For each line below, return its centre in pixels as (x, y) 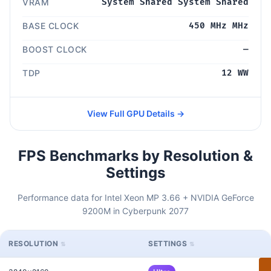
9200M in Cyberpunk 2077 (135, 211)
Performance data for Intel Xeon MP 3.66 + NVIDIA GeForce (135, 197)
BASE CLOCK (51, 25)
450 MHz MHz (219, 25)
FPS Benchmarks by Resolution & (135, 155)
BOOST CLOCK (55, 49)
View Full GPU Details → (135, 113)
